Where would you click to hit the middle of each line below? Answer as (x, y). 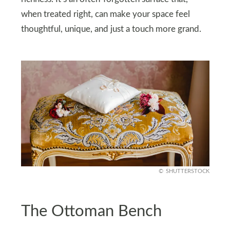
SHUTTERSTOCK (187, 171)
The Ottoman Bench (91, 211)
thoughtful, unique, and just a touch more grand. (111, 30)
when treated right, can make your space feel (105, 15)
